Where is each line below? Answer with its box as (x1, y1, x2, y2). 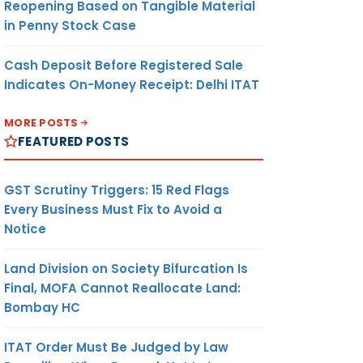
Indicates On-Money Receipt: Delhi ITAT (4, 75, 259, 93)
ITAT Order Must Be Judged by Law (4, 338, 228, 356)
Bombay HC (4, 298, 80, 316)
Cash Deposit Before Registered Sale (4, 56, 243, 74)
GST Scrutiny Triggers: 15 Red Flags (4, 181, 229, 199)
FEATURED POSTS (18, 132, 130, 150)
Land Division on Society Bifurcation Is (4, 259, 248, 277)
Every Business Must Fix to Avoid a (4, 200, 222, 218)
